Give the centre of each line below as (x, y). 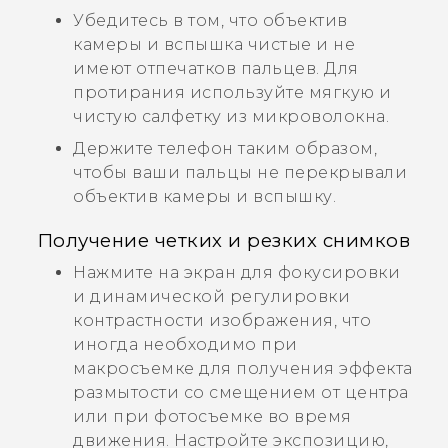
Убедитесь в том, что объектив (210, 20)
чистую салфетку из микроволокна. (231, 116)
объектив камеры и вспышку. (204, 196)
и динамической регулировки (211, 296)
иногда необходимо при (185, 344)
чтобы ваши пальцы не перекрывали (240, 172)
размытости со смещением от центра (241, 392)
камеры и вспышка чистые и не (214, 44)
